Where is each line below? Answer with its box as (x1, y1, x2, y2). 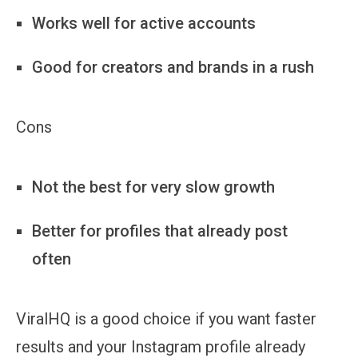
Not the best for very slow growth (32, 177, 275, 197)
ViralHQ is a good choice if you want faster (16, 308, 316, 328)
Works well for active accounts (32, 13, 256, 33)
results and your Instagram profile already (16, 336, 305, 356)
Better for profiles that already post (32, 221, 288, 241)
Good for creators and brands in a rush (32, 57, 314, 77)
